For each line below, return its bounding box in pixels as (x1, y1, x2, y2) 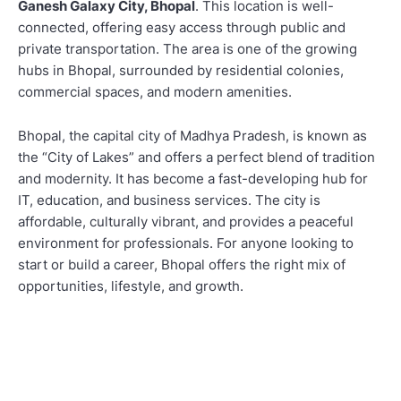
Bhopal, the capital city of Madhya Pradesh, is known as (18, 127, 367, 145)
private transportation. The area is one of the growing (18, 40, 357, 58)
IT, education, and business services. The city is (18, 192, 320, 209)
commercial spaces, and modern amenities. (18, 83, 292, 101)
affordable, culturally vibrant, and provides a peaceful (18, 213, 354, 231)
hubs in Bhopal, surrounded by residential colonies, (18, 62, 344, 80)
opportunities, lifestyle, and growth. (18, 277, 243, 295)
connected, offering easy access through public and (18, 19, 346, 37)
